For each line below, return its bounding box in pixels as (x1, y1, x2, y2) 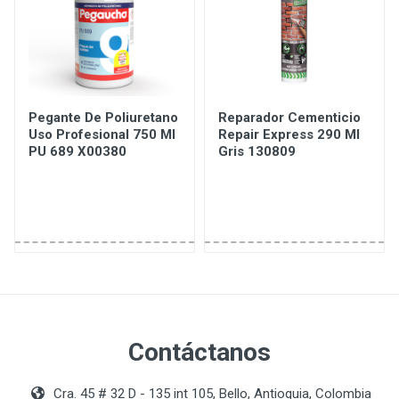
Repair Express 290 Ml (218, 126, 360, 142)
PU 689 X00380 (28, 143, 126, 159)
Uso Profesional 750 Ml (28, 126, 175, 142)
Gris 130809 (218, 143, 296, 159)
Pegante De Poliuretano (28, 110, 178, 126)
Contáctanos (128, 338, 271, 367)
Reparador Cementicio (218, 110, 361, 126)
